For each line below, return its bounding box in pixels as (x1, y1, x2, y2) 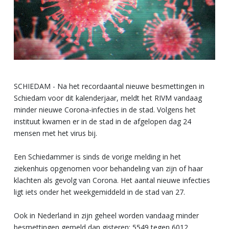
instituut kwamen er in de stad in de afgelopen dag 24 (14, 116, 191, 126)
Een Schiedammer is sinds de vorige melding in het (14, 151, 181, 162)
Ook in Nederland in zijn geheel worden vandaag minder (14, 210, 199, 220)
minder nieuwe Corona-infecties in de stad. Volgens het (14, 104, 196, 114)
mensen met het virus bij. (14, 128, 97, 138)
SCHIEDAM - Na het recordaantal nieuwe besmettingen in (14, 81, 204, 91)
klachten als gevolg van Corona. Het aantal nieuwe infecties (14, 175, 210, 185)
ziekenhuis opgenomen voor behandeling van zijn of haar (14, 163, 203, 173)
